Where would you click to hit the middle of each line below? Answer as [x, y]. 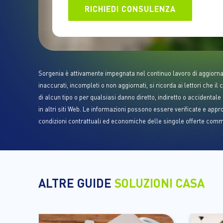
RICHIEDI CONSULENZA [130, 8]
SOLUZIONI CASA [160, 183]
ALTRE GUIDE [76, 183]
